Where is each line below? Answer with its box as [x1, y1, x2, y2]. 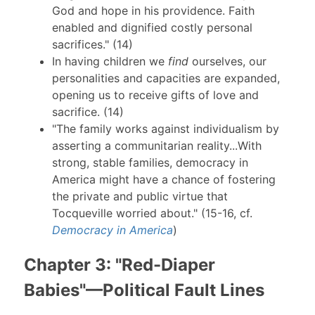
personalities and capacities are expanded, [51, 71, 280, 86]
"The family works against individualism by [51, 122, 279, 136]
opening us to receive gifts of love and [51, 88, 259, 103]
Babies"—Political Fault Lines [23, 280, 264, 301]
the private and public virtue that [51, 189, 228, 204]
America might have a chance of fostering [51, 172, 276, 187]
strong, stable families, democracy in [51, 155, 248, 170]
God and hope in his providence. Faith [51, 4, 255, 18]
